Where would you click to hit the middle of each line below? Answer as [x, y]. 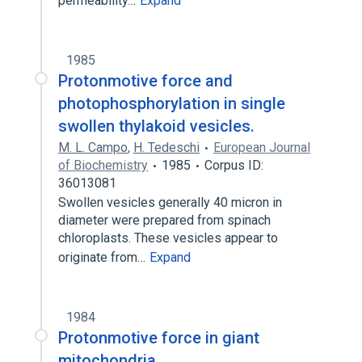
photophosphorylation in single [172, 103]
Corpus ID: [234, 165]
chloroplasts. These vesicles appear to [168, 238]
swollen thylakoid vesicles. [156, 126]
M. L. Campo [93, 147]
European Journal [262, 147]
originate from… [103, 257]
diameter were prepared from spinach [164, 220]
